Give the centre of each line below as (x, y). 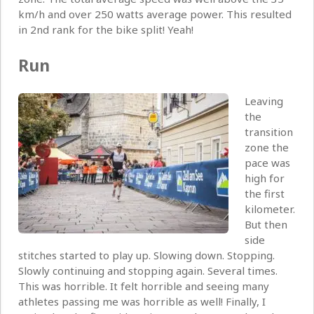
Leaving (264, 101)
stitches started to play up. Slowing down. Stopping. (146, 255)
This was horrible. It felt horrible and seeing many (144, 286)
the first (264, 194)
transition (268, 132)
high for (264, 178)
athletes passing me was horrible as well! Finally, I (142, 302)
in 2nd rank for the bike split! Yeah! (106, 30)
